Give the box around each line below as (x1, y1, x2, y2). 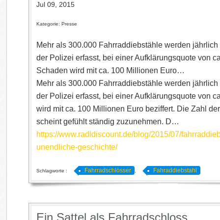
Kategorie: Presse (36, 21, 78, 27)
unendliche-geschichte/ (36, 143, 118, 152)
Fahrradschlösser (84, 167, 132, 174)
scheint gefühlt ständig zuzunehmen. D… (36, 117, 180, 126)
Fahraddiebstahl (153, 167, 197, 174)
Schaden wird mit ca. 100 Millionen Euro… (36, 66, 185, 75)
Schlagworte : (36, 168, 69, 174)
